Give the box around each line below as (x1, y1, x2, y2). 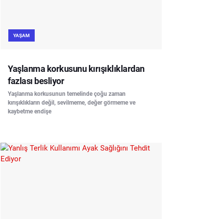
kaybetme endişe (8, 108, 51, 115)
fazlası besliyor (8, 75, 64, 86)
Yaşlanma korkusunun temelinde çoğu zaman (8, 90, 126, 97)
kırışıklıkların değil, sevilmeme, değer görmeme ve (8, 99, 135, 106)
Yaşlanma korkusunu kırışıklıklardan (8, 63, 145, 74)
